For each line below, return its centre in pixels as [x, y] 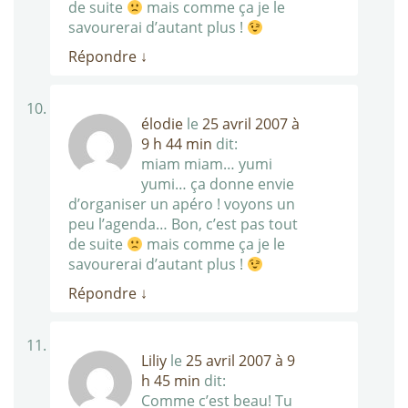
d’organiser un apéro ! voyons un [182, 204]
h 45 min [171, 381]
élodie [162, 124]
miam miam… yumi [207, 164]
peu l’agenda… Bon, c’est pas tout [183, 224]
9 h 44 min [177, 144]
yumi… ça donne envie [218, 184]
